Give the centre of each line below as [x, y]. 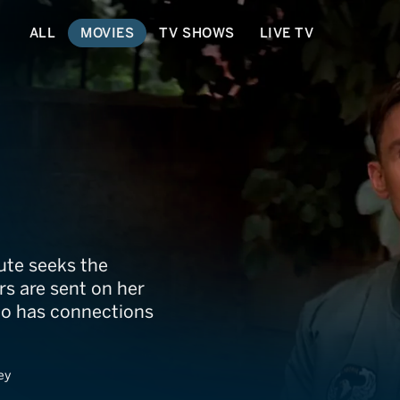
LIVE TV [287, 33]
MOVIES [108, 33]
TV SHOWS [197, 33]
